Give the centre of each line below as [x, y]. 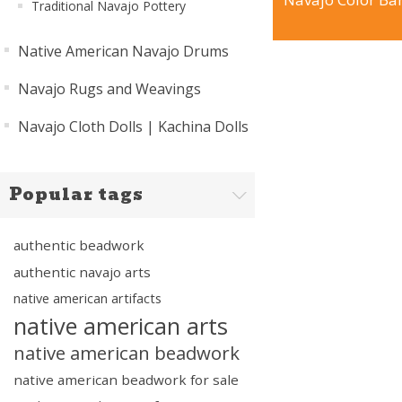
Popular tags [76, 194]
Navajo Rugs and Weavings [109, 89]
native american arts [121, 326]
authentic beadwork [79, 245]
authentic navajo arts [82, 272]
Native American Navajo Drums [123, 51]
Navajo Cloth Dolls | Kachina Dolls [133, 127]
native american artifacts [87, 298]
